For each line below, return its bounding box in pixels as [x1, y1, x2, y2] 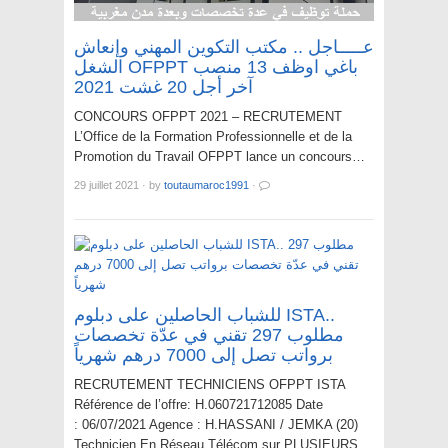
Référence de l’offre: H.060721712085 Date [74, 397, 323, 413]
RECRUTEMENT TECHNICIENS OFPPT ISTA [74, 377, 345, 393]
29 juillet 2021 [74, 179, 139, 192]
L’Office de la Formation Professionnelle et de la [74, 129, 352, 145]
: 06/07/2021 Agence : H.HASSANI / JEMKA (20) [74, 417, 358, 433]
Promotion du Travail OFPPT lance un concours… [74, 149, 365, 165]
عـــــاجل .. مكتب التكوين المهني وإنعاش [74, 37, 374, 58]
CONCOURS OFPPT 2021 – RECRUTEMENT [74, 109, 342, 125]
